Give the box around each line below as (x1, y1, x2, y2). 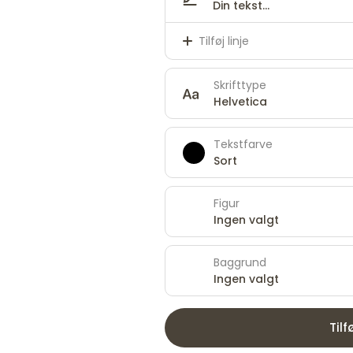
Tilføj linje (199, 32, 249, 49)
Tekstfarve (214, 136, 273, 152)
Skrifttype (214, 76, 266, 93)
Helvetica (214, 93, 267, 110)
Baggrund (214, 254, 266, 270)
